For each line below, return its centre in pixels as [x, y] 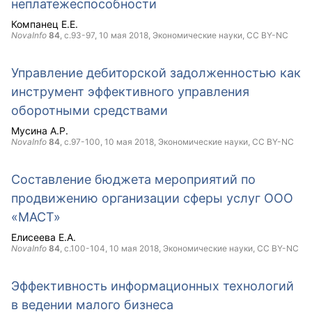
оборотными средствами [89, 110]
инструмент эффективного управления [130, 92]
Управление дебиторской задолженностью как [156, 73]
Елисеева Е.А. [44, 237]
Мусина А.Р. [40, 131]
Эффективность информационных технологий [153, 286]
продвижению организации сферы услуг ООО [152, 198]
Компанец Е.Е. [45, 24]
